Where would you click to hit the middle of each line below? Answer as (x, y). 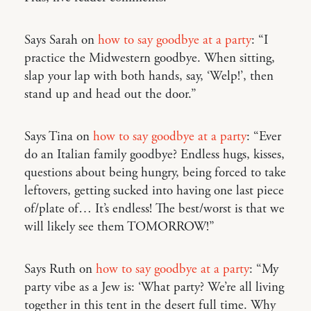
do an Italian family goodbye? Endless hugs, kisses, (154, 154)
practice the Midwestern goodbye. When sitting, (150, 58)
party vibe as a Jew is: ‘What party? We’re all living (154, 287)
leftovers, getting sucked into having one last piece (154, 191)
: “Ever (264, 136)
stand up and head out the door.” (110, 94)
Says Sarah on (61, 40)
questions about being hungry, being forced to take (155, 173)
